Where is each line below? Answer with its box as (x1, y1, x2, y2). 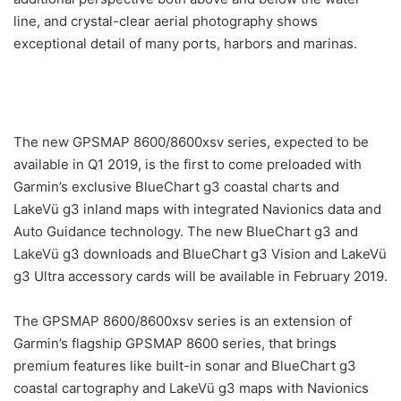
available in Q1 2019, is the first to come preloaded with (13, 156, 362, 173)
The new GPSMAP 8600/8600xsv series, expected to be (13, 133, 369, 150)
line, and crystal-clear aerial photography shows (13, 13, 318, 30)
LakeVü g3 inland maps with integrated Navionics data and (13, 200, 381, 218)
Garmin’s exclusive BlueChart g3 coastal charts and (13, 178, 339, 195)
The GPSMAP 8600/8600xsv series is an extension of (13, 312, 352, 329)
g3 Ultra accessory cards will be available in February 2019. (13, 268, 388, 285)
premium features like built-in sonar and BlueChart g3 (13, 357, 356, 374)
